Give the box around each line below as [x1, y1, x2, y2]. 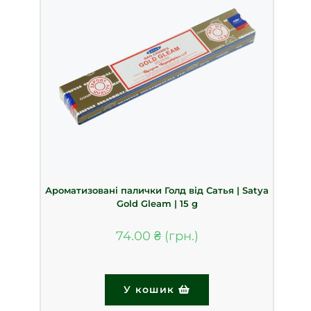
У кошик [123, 283, 178, 296]
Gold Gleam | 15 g [116, 197, 198, 209]
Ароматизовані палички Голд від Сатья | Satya [45, 184, 269, 196]
